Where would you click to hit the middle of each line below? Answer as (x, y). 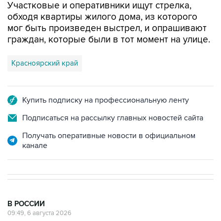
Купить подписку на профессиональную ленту (106, 100)
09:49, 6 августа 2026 (39, 213)
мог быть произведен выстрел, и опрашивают (107, 28)
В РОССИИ (26, 204)
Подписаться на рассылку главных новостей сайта (113, 118)
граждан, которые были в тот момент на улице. (109, 40)
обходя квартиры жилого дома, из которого (102, 17)
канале (35, 146)
